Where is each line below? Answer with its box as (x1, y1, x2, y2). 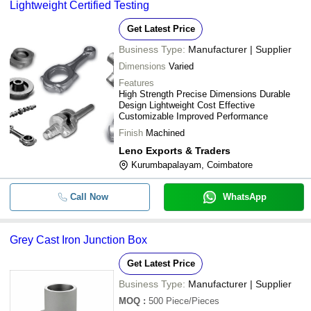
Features (119, 78, 154, 88)
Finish (119, 128, 143, 138)
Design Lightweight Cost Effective (119, 100, 255, 110)
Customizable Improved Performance (119, 111, 268, 121)
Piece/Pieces (166, 296, 219, 306)
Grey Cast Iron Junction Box (10, 234, 147, 246)
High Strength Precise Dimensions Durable (119, 89, 290, 99)
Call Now (69, 192, 108, 202)
